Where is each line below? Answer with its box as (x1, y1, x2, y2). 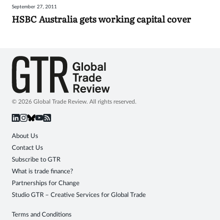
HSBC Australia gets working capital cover (12, 12, 191, 26)
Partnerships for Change (12, 180, 80, 187)
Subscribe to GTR (12, 156, 60, 163)
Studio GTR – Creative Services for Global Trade (12, 192, 146, 198)
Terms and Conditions (12, 211, 72, 218)
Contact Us (12, 144, 43, 151)
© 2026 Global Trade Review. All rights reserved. (12, 98, 137, 105)
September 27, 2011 (12, 4, 57, 10)
